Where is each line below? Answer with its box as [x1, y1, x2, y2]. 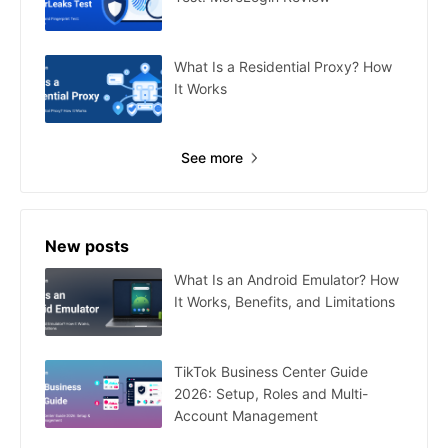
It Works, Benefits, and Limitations [174, 293, 395, 311]
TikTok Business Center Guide [174, 363, 368, 381]
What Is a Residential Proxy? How [174, 58, 392, 76]
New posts [45, 236, 129, 257]
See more [180, 149, 243, 167]
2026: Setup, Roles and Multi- [174, 385, 368, 403]
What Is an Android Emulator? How [174, 271, 399, 289]
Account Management [174, 407, 318, 425]
